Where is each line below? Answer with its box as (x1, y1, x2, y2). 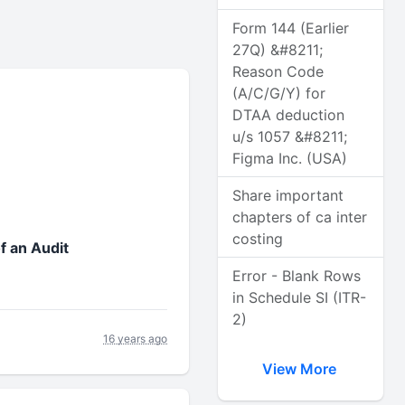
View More (261, 360, 340, 378)
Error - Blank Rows (232, 267, 362, 285)
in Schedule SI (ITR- (232, 288, 367, 306)
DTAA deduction (232, 106, 345, 124)
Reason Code (232, 62, 325, 80)
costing (232, 230, 284, 248)
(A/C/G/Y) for (232, 84, 326, 102)
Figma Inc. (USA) (232, 149, 348, 167)
